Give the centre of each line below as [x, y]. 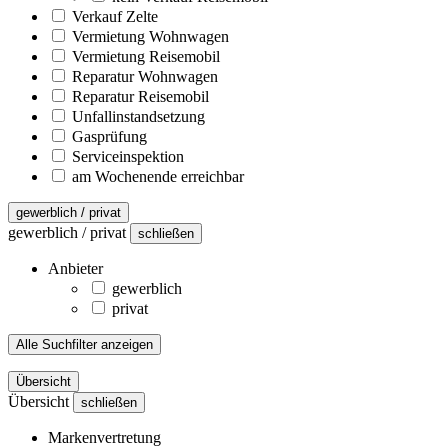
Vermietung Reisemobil [146, 56]
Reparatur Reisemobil [140, 96]
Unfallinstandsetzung [138, 116]
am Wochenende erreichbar [158, 176]
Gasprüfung [109, 136]
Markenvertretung [104, 437]
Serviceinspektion [128, 156]
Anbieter [75, 268]
